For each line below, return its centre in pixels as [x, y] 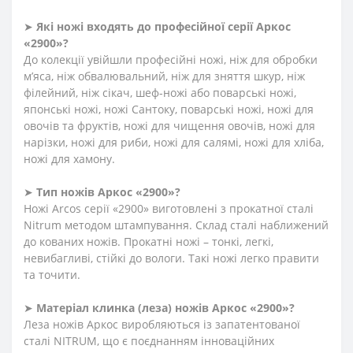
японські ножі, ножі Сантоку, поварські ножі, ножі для [169, 109]
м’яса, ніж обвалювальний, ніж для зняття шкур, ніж [164, 76]
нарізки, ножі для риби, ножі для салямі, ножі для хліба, [174, 142]
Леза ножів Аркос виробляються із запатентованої [162, 324]
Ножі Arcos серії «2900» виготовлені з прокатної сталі [169, 208]
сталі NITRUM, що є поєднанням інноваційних [149, 340]
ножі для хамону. [69, 158]
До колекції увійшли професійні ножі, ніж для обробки [171, 59]
